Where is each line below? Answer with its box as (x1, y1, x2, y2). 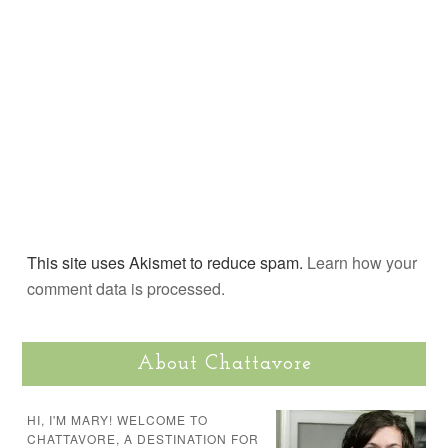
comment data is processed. (27, 276, 226, 300)
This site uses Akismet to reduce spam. (27, 250, 308, 274)
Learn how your (307, 250, 418, 274)
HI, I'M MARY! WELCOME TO (27, 410, 209, 428)
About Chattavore (136, 353, 312, 374)
